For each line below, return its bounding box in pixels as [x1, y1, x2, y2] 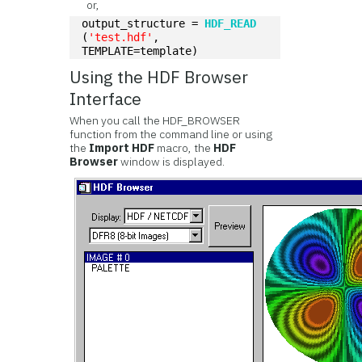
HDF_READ [204, 17, 257, 30]
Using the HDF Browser [69, 66, 249, 88]
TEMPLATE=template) [82, 44, 199, 57]
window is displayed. [118, 154, 225, 169]
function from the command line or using [69, 127, 273, 141]
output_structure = [82, 17, 205, 30]
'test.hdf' [88, 31, 154, 44]
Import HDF [89, 141, 155, 155]
